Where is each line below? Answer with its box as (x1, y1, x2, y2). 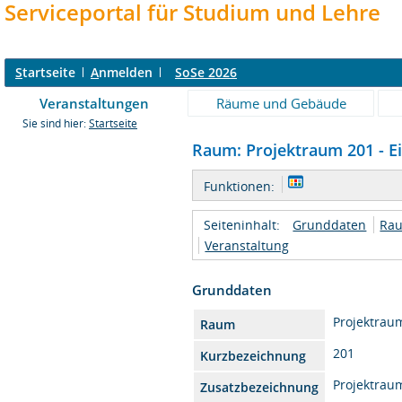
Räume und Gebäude (215, 94, 346, 112)
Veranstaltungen (39, 94, 149, 112)
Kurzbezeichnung (200, 346, 307, 364)
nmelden (99, 64, 153, 81)
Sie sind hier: (22, 117, 89, 130)
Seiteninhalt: (204, 215, 281, 233)
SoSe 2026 (175, 64, 237, 81)
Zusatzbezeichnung (200, 378, 319, 396)
